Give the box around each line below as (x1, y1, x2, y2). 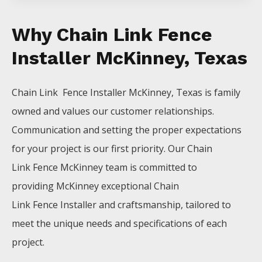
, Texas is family (171, 86, 240, 99)
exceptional (101, 180, 154, 193)
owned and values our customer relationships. (12, 105, 214, 118)
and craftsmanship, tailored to (99, 198, 231, 212)
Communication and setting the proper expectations (12, 123, 242, 137)
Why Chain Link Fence (12, 23, 212, 46)
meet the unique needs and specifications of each (12, 217, 227, 230)
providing (12, 180, 56, 193)
